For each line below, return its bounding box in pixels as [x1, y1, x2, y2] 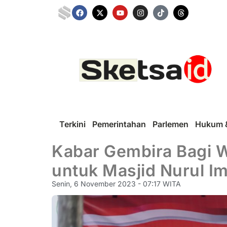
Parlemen [153, 119, 188, 129]
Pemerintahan [92, 119, 146, 129]
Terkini [59, 119, 86, 129]
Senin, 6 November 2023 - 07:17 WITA [52, 179, 181, 188]
